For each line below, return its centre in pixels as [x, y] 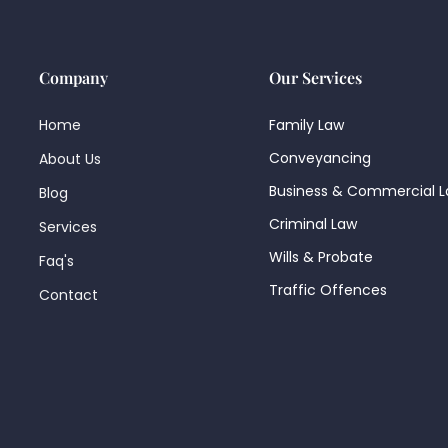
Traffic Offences [328, 290]
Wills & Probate [321, 257]
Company [73, 77]
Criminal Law [313, 224]
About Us [70, 159]
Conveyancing [320, 158]
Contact [68, 295]
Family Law [306, 125]
